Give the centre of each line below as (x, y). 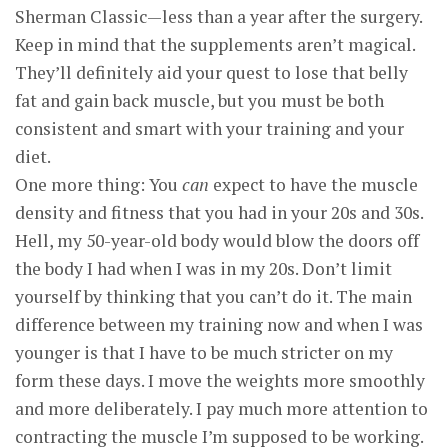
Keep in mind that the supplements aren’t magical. (215, 44)
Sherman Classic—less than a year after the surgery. (219, 16)
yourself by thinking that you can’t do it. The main (213, 296)
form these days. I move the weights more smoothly (220, 380)
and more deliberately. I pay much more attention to (221, 408)
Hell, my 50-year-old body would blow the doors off (217, 240)
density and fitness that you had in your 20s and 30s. (219, 212)
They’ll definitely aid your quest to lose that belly (211, 72)
